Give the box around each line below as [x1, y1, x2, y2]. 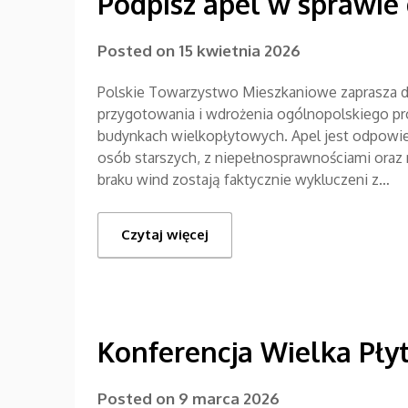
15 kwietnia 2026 [178, 40, 301, 60]
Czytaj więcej [121, 225, 209, 243]
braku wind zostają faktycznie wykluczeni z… [97, 169, 390, 189]
